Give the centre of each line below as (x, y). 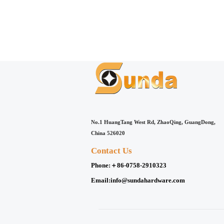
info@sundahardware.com (148, 180)
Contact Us (111, 151)
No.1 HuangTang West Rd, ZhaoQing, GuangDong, (153, 122)
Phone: (101, 165)
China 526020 (108, 133)
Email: (101, 180)
